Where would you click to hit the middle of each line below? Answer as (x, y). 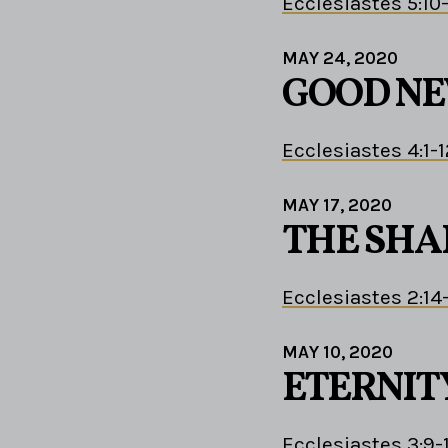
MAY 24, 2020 (340, 57)
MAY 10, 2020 (337, 351)
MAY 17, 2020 (337, 204)
